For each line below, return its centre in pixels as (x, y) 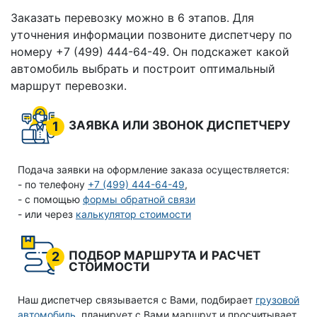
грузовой (277, 300)
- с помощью (50, 200)
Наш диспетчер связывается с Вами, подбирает (137, 300)
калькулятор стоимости (133, 214)
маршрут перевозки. (69, 86)
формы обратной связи (139, 200)
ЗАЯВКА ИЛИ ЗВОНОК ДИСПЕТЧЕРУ (179, 126)
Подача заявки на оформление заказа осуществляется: (154, 170)
